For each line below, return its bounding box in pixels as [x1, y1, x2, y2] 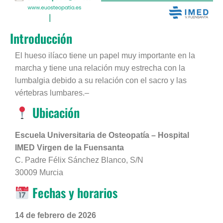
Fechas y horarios [29, 183, 117, 202]
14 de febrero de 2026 [15, 211, 96, 220]
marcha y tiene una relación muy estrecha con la [15, 63, 185, 72]
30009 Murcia [15, 168, 63, 177]
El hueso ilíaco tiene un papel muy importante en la [15, 51, 195, 60]
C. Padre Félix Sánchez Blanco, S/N [15, 156, 143, 165]
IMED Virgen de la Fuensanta [15, 143, 124, 152]
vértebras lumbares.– [15, 88, 89, 97]
